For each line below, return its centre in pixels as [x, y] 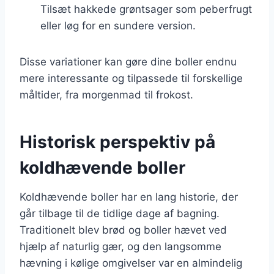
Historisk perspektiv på [117, 142]
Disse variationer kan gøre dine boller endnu [128, 61]
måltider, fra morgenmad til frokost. [106, 94]
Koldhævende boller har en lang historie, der [129, 197]
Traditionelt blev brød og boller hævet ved [123, 230]
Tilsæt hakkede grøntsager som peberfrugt [146, 9]
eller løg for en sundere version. [118, 25]
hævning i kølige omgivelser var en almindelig [131, 263]
